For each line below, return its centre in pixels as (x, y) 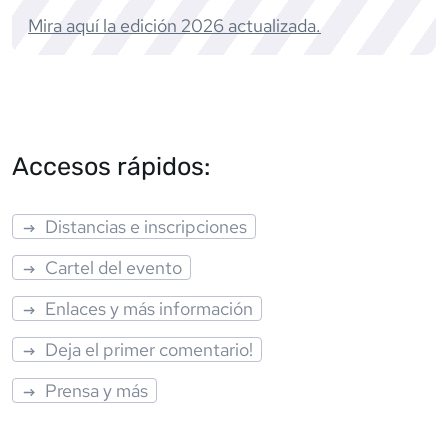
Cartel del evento (114, 267)
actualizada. (272, 25)
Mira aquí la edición (104, 25)
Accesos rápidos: (111, 165)
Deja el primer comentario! (149, 349)
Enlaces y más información (149, 308)
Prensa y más (97, 390)
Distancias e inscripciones (146, 226)
